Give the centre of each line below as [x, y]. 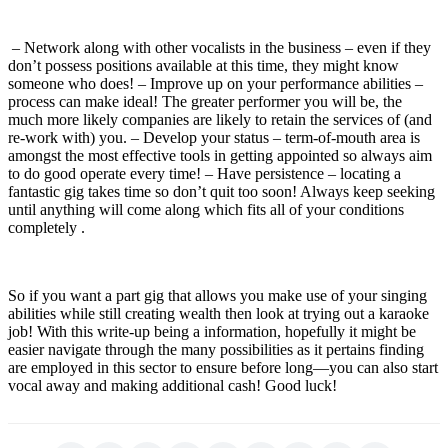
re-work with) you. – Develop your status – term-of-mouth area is [214, 138]
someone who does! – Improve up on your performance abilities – [215, 84]
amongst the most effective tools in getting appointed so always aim [220, 156]
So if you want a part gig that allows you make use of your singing [217, 296]
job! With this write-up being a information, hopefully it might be [212, 332]
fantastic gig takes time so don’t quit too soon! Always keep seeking [221, 192]
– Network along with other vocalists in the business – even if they [219, 48]
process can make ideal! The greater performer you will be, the [205, 102]
